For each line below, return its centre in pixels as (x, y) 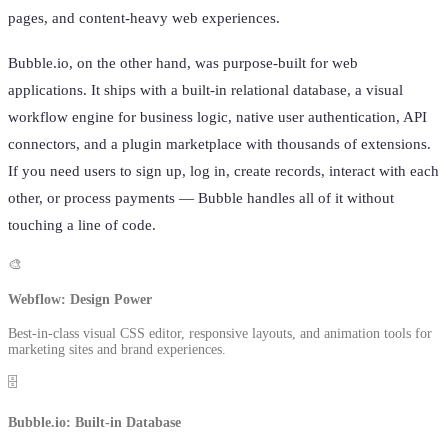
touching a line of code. (82, 225)
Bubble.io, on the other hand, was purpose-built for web (183, 63)
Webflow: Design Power (80, 299)
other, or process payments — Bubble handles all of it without (201, 198)
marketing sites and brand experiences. (117, 350)
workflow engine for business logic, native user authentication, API (217, 117)
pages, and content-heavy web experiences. (144, 18)
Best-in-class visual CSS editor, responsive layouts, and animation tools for (220, 334)
